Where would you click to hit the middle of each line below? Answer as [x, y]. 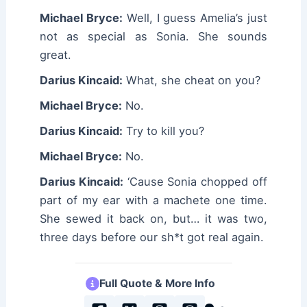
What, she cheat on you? [192, 81]
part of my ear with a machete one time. [153, 200]
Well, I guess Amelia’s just [195, 18]
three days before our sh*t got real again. [152, 237]
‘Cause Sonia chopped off [195, 182]
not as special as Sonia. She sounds [153, 37]
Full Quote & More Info [157, 284]
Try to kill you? [164, 131]
